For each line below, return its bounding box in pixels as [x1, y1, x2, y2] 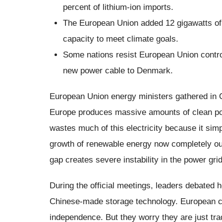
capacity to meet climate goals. [63, 34, 178, 44]
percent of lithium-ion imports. [63, 2, 173, 12]
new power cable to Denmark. [63, 65, 173, 75]
